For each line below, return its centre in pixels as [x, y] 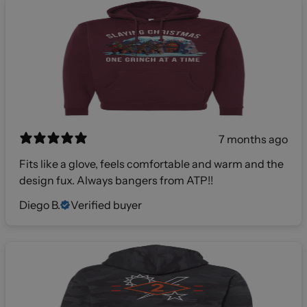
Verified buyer [106, 205]
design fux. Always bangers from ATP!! [116, 181]
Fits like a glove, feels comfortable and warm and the [151, 164]
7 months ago [253, 139]
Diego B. [40, 205]
